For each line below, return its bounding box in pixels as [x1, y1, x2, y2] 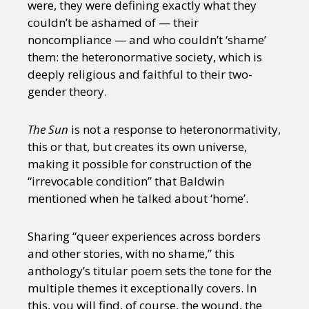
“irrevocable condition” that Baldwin [28, 173, 224, 190]
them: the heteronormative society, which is [28, 49, 262, 66]
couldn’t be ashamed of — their [28, 14, 199, 31]
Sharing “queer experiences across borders [28, 228, 261, 245]
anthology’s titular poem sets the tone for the [28, 263, 272, 279]
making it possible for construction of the [28, 156, 252, 172]
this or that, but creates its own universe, [28, 139, 247, 155]
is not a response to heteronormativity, [71, 121, 281, 138]
